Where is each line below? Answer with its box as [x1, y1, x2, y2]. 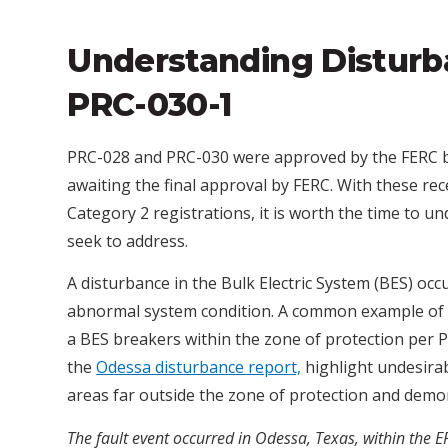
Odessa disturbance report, [96, 356, 302, 379]
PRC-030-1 [67, 85, 232, 124]
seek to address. [67, 230, 189, 252]
